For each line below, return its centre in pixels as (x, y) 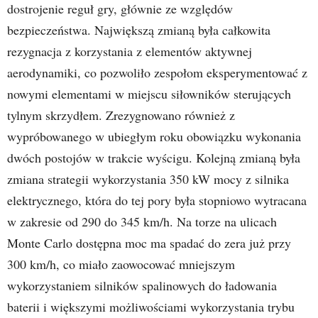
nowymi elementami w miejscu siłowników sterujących (149, 94)
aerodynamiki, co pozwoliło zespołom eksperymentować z (157, 72)
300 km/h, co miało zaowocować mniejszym (121, 264)
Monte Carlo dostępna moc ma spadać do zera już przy (149, 243)
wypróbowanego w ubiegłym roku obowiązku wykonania (154, 136)
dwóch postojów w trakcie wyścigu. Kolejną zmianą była (154, 158)
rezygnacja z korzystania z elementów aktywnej (130, 51)
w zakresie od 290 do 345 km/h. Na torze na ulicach (142, 221)
